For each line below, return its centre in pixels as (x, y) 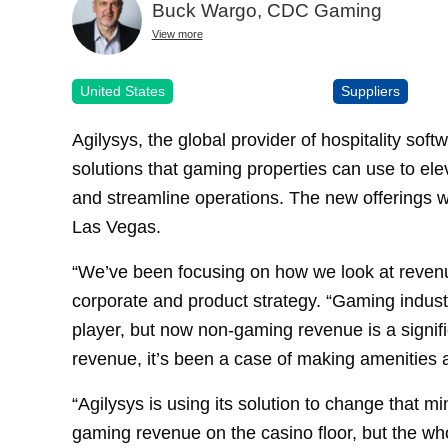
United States (122, 90)
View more (177, 34)
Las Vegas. (116, 226)
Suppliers (371, 90)
